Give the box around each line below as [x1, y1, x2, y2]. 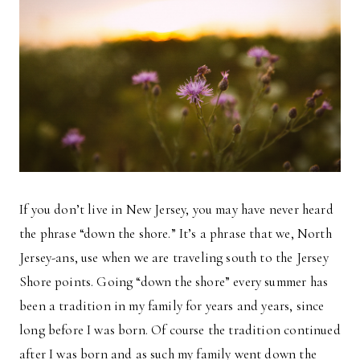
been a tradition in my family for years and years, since [19, 297, 325, 315]
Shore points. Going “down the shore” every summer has [19, 273, 329, 291]
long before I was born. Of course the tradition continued [19, 321, 341, 339]
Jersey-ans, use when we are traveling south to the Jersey [19, 249, 329, 267]
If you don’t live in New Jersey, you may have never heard [19, 201, 333, 219]
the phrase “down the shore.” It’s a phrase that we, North [19, 225, 332, 243]
